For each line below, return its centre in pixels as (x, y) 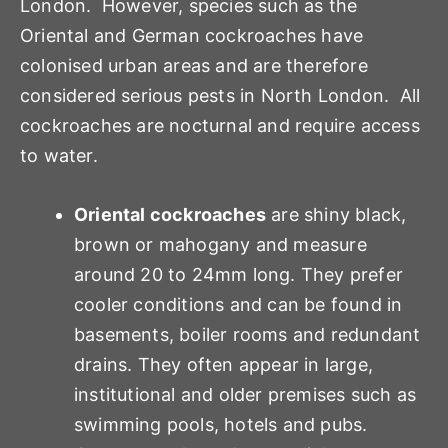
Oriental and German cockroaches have (192, 36)
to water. (59, 156)
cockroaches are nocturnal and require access (220, 126)
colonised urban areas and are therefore (194, 66)
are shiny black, (336, 215)
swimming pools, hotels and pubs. (221, 425)
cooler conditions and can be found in (238, 305)
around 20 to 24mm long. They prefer (239, 275)
